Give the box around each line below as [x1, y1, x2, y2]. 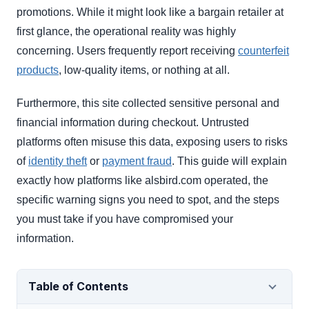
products [17, 64, 59, 77]
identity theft [28, 155, 87, 168]
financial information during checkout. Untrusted [17, 117, 249, 129]
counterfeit [238, 45, 289, 57]
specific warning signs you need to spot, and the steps [17, 194, 279, 206]
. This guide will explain [172, 155, 287, 168]
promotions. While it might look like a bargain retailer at [17, 6, 283, 19]
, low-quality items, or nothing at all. [59, 64, 230, 77]
